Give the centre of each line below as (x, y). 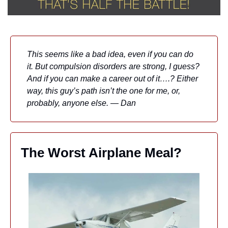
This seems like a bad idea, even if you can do (110, 54)
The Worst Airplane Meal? (101, 152)
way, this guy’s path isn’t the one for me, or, (104, 91)
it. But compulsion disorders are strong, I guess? (113, 66)
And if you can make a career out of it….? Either (112, 78)
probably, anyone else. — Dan (81, 103)
